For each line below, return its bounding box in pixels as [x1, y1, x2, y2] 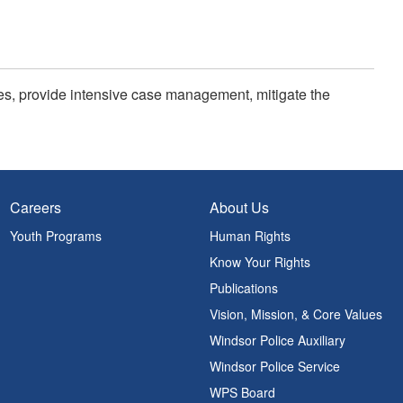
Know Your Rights [210, 253, 311, 271]
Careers [9, 197, 61, 218]
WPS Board [210, 383, 276, 401]
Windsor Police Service [210, 357, 341, 375]
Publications [210, 279, 279, 297]
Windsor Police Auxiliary [210, 331, 346, 349]
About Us [210, 197, 270, 218]
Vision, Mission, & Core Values [210, 305, 383, 323]
